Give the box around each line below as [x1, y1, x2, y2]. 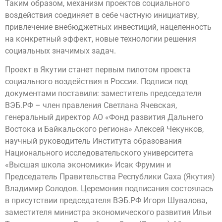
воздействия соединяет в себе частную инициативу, [5, 10, 199, 20]
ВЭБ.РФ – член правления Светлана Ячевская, [5, 101, 177, 111]
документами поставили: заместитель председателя [5, 89, 202, 99]
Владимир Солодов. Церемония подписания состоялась [5, 184, 214, 194]
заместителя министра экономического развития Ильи [5, 208, 212, 218]
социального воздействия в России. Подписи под [5, 77, 188, 87]
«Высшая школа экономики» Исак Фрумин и [5, 160, 171, 170]
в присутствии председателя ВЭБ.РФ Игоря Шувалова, [5, 196, 207, 206]
